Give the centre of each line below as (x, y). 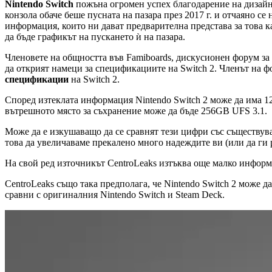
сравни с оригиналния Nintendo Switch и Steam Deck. (115, 194)
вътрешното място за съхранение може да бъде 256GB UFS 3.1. (136, 110)
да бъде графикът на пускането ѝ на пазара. (95, 36)
